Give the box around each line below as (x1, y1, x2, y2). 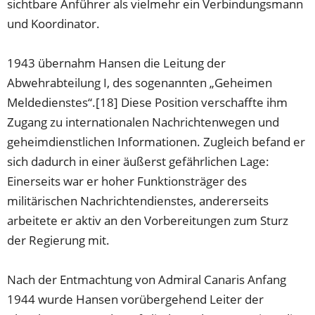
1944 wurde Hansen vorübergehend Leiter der (7, 291, 264, 308)
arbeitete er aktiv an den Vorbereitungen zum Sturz (7, 212, 289, 229)
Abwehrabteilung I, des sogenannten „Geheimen (7, 75, 273, 91)
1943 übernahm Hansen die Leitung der (7, 55, 226, 72)
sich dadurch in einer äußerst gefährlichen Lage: (7, 153, 270, 170)
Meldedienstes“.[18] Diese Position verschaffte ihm (7, 94, 288, 111)
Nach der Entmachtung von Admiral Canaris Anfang (7, 271, 287, 288)
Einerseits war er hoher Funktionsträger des (7, 173, 247, 190)
